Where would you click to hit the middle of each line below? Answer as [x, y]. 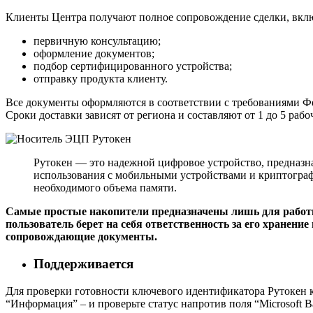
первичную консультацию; [97, 41]
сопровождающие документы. [81, 237]
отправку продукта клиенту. [101, 79]
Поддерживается [83, 264]
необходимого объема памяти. [105, 188]
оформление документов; [94, 54]
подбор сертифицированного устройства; [133, 66]
